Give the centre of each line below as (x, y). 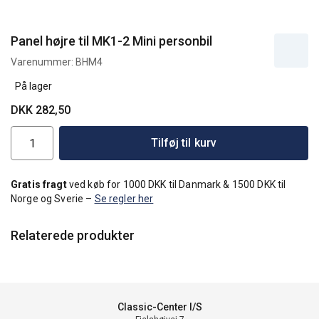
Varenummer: (43, 62)
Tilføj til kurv (184, 143)
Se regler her (124, 199)
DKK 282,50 (41, 110)
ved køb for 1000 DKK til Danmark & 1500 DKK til (176, 184)
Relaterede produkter (73, 235)
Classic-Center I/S (159, 307)
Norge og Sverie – (53, 199)
